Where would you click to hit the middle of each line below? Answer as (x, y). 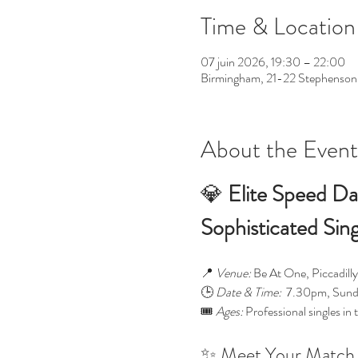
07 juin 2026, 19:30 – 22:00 (272, 62)
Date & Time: (248, 292)
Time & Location (278, 26)
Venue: (233, 273)
